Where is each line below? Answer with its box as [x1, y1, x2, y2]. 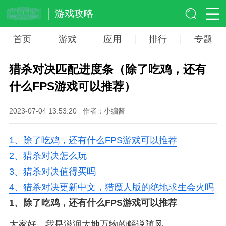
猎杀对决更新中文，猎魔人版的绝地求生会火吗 [23, 182, 214, 192]
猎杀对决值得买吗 [23, 166, 96, 177]
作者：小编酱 [82, 106, 125, 115]
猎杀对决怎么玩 [23, 150, 87, 161]
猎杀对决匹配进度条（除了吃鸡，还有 [9, 63, 206, 76]
